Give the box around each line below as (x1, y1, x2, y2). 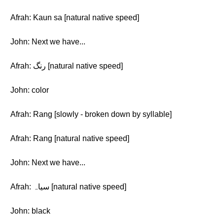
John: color (10, 86, 49, 94)
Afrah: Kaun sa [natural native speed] (10, 13, 139, 22)
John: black (10, 207, 50, 215)
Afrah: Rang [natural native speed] (10, 134, 129, 143)
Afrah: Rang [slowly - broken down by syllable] (10, 110, 172, 118)
